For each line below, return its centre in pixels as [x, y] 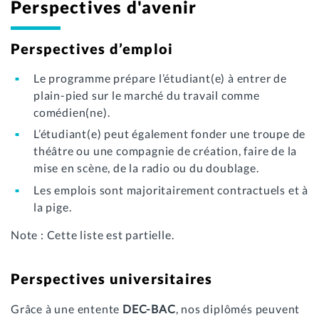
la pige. [53, 206]
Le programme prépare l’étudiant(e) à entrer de [160, 78]
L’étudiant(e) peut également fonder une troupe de [170, 134]
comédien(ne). [72, 112]
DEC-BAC [149, 308]
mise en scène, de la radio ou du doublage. [146, 168]
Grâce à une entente [67, 308]
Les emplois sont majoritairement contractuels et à [171, 189]
